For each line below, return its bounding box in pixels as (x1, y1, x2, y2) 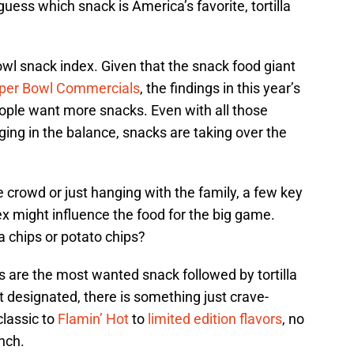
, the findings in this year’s (140, 80, 300, 97)
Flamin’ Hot (58, 311, 129, 328)
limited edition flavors (148, 311, 282, 328)
